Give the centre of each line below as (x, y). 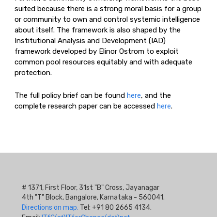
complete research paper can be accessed (86, 106)
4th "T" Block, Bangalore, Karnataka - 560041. (93, 197)
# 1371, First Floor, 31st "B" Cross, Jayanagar (91, 188)
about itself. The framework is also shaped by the (98, 30)
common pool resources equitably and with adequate (103, 62)
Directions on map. (50, 207)
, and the (156, 95)
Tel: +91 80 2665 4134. (115, 208)
